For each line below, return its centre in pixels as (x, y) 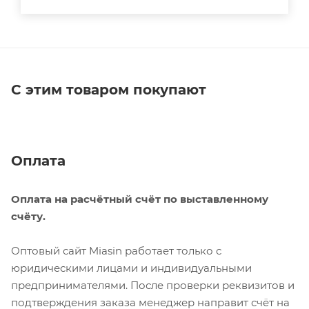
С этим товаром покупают (109, 89)
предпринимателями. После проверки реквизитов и (153, 285)
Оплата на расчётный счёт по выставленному (140, 199)
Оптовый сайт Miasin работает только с (116, 250)
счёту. (28, 216)
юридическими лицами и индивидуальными (131, 268)
